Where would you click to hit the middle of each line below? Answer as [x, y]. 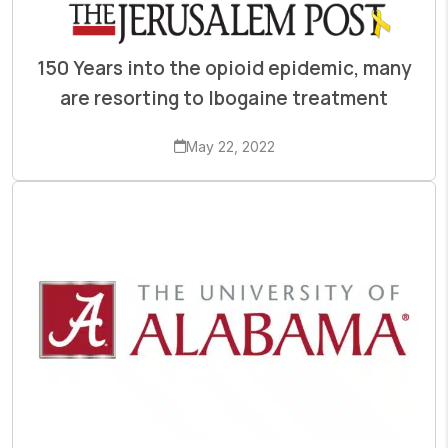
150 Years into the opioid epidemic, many [224, 68]
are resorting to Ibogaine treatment [224, 98]
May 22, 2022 [230, 147]
